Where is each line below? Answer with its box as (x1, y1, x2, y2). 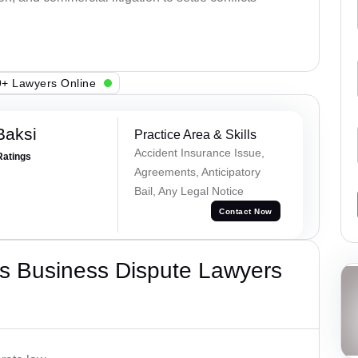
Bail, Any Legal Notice (133, 185, 244, 198)
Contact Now (219, 206, 272, 216)
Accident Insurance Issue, (133, 146, 265, 160)
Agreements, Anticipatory (133, 165, 261, 179)
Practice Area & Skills (133, 128, 257, 142)
